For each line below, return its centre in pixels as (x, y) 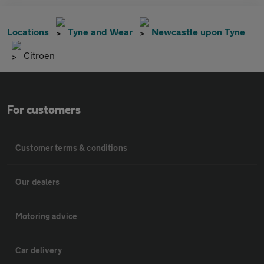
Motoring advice (47, 216)
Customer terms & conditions (71, 147)
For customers (44, 110)
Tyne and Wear (100, 31)
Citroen (39, 55)
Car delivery (39, 250)
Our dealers (38, 181)
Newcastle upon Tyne (198, 31)
